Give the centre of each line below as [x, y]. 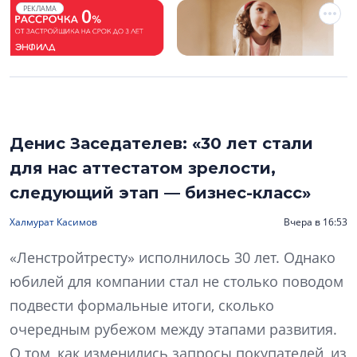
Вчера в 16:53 [316, 222]
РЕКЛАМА [40, 8]
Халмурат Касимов [53, 222]
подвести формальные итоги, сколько [142, 306]
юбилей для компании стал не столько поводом [177, 282]
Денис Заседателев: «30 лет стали [161, 144]
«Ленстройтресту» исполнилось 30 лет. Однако [173, 258]
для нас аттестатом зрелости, [143, 169]
